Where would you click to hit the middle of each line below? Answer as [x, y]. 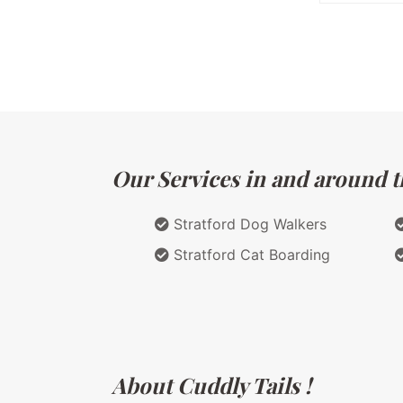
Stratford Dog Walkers [248, 224]
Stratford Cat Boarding [250, 254]
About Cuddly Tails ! [211, 385]
